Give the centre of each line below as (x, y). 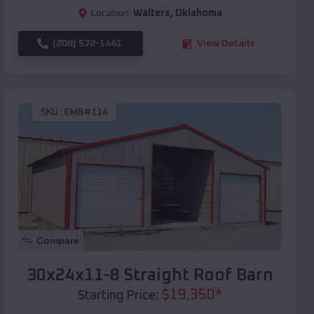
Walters (152, 14)
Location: (111, 14)
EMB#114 (86, 112)
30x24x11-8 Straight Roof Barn (150, 276)
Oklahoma (199, 14)
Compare (58, 241)
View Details (226, 44)
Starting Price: (118, 296)
